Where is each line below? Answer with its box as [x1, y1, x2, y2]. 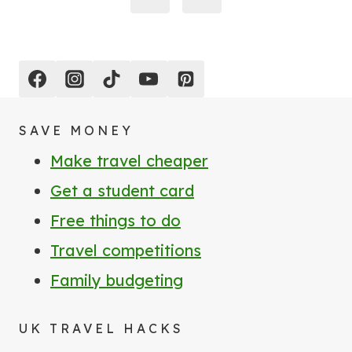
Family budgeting [50, 270, 183, 291]
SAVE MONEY [19, 123, 134, 139]
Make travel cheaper [50, 151, 208, 171]
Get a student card [50, 181, 194, 201]
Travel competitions [50, 240, 201, 261]
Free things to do [50, 211, 181, 231]
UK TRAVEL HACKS [19, 321, 184, 337]
